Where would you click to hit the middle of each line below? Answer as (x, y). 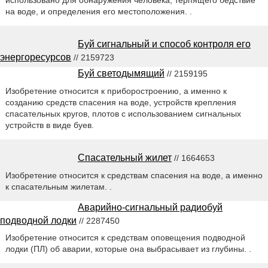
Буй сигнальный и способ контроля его (164, 44)
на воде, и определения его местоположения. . (98, 11)
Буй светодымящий (121, 73)
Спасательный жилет (125, 157)
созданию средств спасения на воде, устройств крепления (121, 102)
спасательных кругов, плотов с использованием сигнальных (123, 113)
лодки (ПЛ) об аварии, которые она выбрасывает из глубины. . (128, 249)
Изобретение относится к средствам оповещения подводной (125, 238)
